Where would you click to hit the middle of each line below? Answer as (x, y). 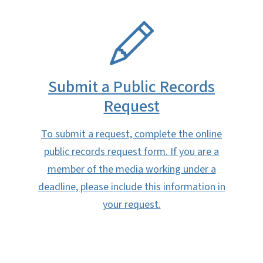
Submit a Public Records (131, 87)
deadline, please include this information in (131, 187)
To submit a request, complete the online (131, 134)
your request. (131, 205)
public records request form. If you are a (131, 152)
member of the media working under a (131, 170)
